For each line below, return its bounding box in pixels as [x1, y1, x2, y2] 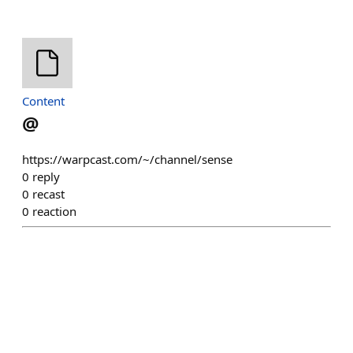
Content [22, 93, 65, 109]
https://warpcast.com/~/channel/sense [22, 151, 232, 167]
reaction [32, 203, 76, 219]
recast [32, 186, 65, 202]
